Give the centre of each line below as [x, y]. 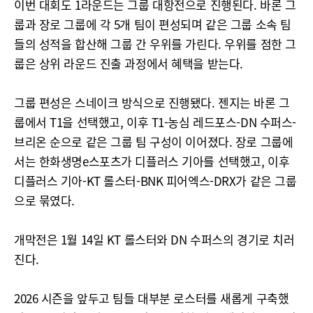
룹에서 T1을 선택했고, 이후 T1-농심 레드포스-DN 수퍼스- [155, 122]
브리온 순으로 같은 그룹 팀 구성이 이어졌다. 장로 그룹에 [154, 141]
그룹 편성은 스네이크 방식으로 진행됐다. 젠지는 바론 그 [152, 102]
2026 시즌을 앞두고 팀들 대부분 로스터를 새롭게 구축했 [152, 298]
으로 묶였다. [44, 200]
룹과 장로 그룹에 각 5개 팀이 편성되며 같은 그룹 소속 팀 [153, 24]
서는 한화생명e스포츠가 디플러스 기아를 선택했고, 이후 [152, 161]
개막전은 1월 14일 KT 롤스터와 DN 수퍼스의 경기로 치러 [154, 239]
